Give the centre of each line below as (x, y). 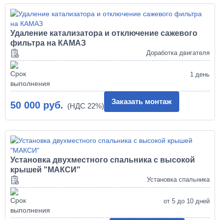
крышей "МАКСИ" (46, 169)
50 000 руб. (37, 105)
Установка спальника (178, 180)
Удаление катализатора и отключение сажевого (104, 33)
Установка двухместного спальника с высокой (103, 160)
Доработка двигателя (178, 53)
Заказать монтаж (142, 101)
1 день (200, 75)
